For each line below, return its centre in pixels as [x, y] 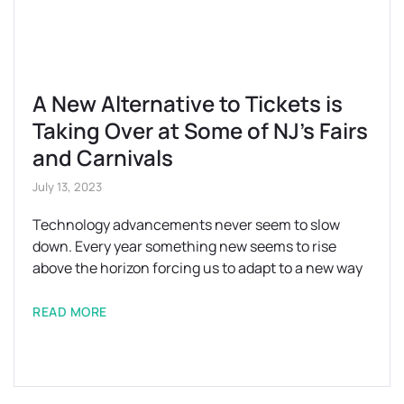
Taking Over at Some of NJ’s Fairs [200, 130]
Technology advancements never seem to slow [186, 224]
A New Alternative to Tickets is [188, 103]
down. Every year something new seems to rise [184, 246]
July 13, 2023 [67, 186]
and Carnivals [103, 157]
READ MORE [70, 311]
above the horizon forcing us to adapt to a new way [197, 267]
